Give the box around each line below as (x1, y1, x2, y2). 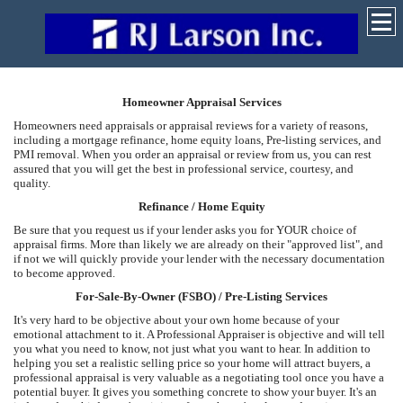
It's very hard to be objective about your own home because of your (13, 312, 339, 327)
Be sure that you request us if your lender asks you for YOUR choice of (13, 222, 356, 237)
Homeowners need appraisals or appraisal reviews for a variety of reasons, (13, 118, 368, 132)
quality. (13, 175, 50, 190)
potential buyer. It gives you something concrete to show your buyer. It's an (13, 384, 377, 399)
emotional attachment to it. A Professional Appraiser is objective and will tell (13, 327, 385, 341)
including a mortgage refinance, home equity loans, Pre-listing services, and (13, 132, 381, 147)
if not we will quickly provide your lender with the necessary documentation (13, 251, 385, 265)
